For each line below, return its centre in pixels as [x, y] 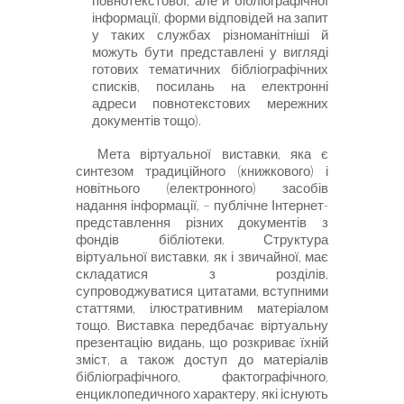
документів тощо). [147, 121]
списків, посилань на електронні [210, 87]
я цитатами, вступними [257, 291]
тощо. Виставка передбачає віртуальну [202, 326]
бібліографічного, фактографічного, [202, 377]
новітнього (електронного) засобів [202, 188]
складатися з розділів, [202, 274]
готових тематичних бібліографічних [210, 69]
